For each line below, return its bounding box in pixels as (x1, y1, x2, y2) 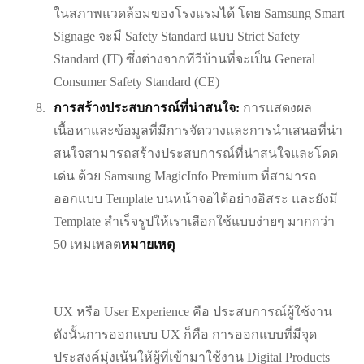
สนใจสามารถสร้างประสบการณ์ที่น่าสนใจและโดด (54, 146, 338, 161)
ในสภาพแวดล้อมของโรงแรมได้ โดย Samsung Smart (54, 6, 344, 21)
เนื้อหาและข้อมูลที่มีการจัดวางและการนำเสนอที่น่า (54, 123, 343, 138)
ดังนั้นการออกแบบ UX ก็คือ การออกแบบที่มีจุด (54, 327, 317, 341)
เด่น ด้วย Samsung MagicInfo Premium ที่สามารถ (54, 169, 317, 184)
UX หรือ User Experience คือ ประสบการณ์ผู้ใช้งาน (54, 304, 332, 318)
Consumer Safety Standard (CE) (54, 75, 219, 89)
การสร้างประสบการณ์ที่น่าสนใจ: (54, 101, 240, 115)
